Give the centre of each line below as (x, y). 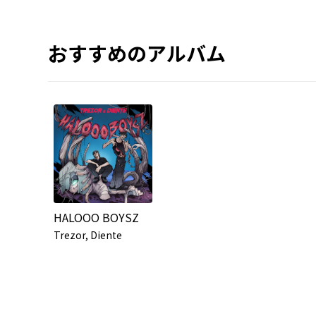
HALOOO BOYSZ (96, 217)
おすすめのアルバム (137, 53)
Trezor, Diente (88, 235)
